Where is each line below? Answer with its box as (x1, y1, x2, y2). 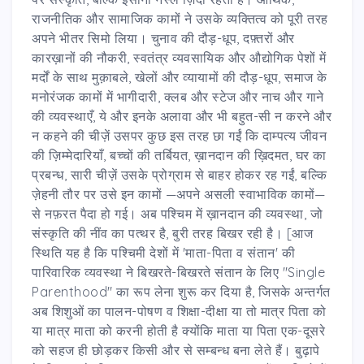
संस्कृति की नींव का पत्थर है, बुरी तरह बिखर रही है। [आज (32, 224, 313, 241)
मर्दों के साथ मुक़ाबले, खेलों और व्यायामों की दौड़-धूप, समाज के (32, 68, 327, 85)
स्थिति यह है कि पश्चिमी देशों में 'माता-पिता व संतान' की (32, 244, 295, 261)
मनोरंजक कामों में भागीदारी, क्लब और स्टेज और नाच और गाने (32, 88, 324, 105)
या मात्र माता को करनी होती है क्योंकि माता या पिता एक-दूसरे (32, 322, 325, 339)
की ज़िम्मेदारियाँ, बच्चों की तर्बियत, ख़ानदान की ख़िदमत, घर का (32, 146, 327, 163)
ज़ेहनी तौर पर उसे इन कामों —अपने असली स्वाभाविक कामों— (32, 185, 326, 202)
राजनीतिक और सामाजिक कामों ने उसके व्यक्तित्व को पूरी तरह (32, 10, 328, 27)
